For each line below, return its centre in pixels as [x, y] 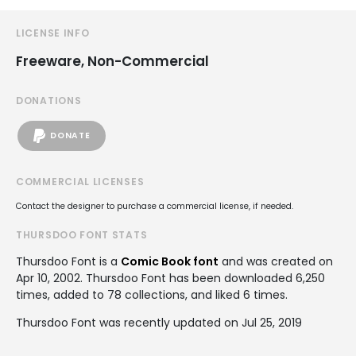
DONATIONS [49, 100]
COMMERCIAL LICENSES [80, 181]
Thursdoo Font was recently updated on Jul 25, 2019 [159, 322]
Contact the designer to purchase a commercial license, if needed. [155, 206]
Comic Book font [170, 261]
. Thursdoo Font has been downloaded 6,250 [203, 278]
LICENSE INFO [53, 33]
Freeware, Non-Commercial [112, 61]
